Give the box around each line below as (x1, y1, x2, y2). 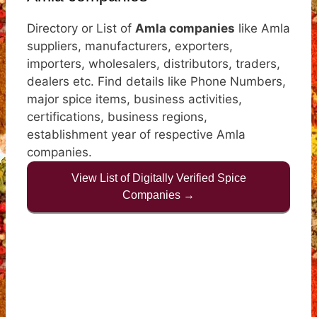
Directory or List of (27, 21, 135, 35)
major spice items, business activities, (27, 91, 242, 106)
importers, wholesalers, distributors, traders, (27, 56, 280, 71)
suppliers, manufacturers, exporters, (27, 38, 233, 53)
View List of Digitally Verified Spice (71, 171, 246, 184)
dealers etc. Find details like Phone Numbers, (27, 74, 286, 88)
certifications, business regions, (27, 109, 207, 124)
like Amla (235, 21, 290, 35)
